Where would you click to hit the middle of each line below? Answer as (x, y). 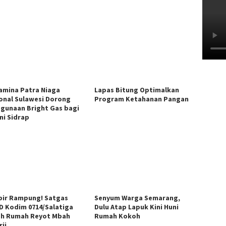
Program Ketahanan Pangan (142, 99)
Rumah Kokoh (118, 216)
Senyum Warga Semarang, (137, 197)
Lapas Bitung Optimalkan (137, 90)
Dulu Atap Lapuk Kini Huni (137, 207)
